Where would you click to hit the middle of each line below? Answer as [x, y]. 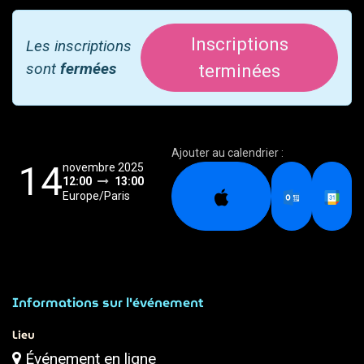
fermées [88, 69]
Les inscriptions [79, 46]
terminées [239, 71]
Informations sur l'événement [108, 303]
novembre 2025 [103, 167]
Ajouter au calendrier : [228, 153]
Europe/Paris [96, 195]
